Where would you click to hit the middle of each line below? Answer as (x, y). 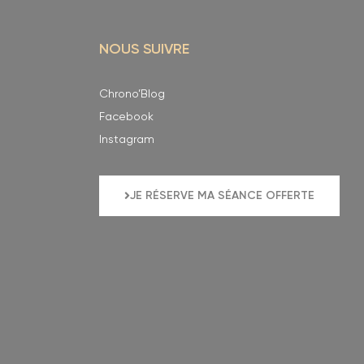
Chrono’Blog (132, 95)
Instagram (127, 140)
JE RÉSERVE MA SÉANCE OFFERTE (222, 196)
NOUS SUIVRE (144, 50)
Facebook (126, 117)
